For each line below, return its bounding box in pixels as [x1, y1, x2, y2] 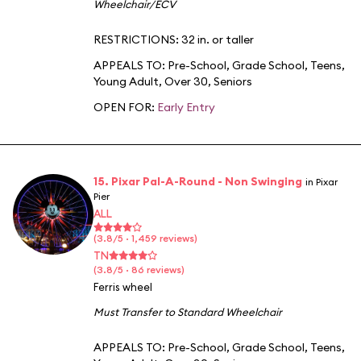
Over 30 [164, 73, 208, 89]
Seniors [214, 73, 252, 89]
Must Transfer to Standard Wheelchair [93, 305, 282, 318]
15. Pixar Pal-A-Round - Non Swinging [93, 173, 302, 189]
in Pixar [305, 175, 338, 188]
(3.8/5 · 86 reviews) [93, 263, 185, 276]
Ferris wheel [93, 280, 152, 293]
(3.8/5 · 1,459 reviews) [93, 231, 197, 244]
